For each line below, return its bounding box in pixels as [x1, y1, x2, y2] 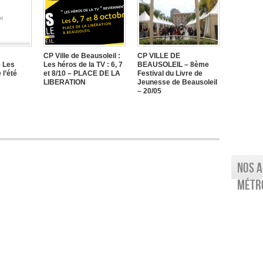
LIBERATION [43, 78, 86, 86]
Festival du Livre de [137, 69, 203, 77]
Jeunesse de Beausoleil [137, 78, 217, 86]
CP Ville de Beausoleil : [43, 52, 120, 60]
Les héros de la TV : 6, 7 [43, 60, 123, 69]
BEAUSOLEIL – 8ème [137, 60, 209, 69]
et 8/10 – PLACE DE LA [43, 69, 120, 77]
